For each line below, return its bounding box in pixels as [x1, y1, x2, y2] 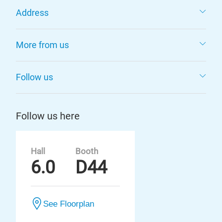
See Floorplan [43, 199, 94, 208]
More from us [16, 40, 69, 50]
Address [16, 7, 49, 18]
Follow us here [16, 110, 80, 122]
